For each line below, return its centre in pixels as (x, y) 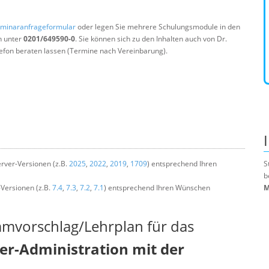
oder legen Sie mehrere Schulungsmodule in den (158, 27)
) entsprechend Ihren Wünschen (157, 188)
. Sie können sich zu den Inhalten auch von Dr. (151, 39)
